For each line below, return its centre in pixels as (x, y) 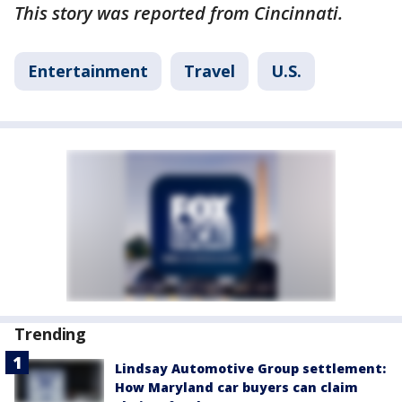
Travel (210, 71)
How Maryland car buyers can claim (236, 388)
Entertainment (88, 71)
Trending (51, 334)
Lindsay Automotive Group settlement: (250, 369)
